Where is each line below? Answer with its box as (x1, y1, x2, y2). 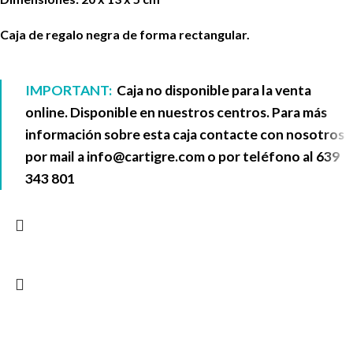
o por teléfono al (205, 147, 316, 165)
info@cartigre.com (87, 147, 205, 165)
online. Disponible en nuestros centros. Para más (25, 103, 327, 121)
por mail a (25, 147, 87, 165)
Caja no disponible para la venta (114, 81, 311, 98)
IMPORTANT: (25, 81, 114, 98)
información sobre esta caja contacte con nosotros (25, 125, 344, 143)
